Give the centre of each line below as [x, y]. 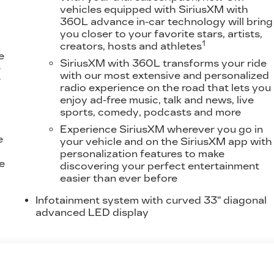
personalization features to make [143, 154]
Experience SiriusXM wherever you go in [162, 130]
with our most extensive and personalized [165, 76]
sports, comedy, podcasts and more [151, 113]
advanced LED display [92, 213]
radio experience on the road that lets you [166, 88]
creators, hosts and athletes [131, 46]
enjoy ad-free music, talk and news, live [157, 100]
